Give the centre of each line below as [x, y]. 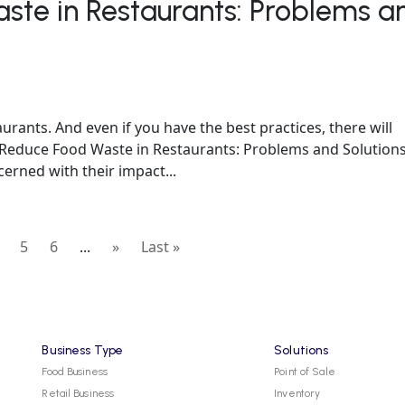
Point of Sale [305, 372]
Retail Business [78, 394]
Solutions [301, 351]
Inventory [297, 394]
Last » [160, 247]
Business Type [83, 351]
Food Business [75, 372]
